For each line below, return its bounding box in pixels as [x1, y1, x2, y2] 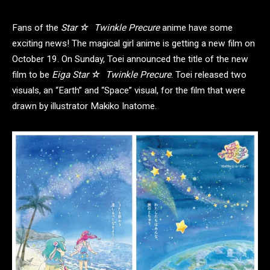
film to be [12, 69, 52, 80]
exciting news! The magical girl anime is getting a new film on [12, 38, 255, 49]
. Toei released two [171, 69, 246, 80]
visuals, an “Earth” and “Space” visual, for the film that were [12, 85, 245, 96]
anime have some [160, 22, 233, 33]
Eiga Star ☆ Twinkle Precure [52, 69, 171, 80]
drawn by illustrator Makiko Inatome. [12, 101, 157, 111]
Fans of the [12, 22, 61, 33]
